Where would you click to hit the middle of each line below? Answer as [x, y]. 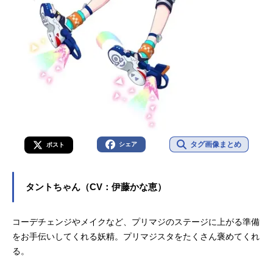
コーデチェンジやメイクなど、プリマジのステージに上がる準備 [136, 222]
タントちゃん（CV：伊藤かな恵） [96, 187]
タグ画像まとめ [216, 145]
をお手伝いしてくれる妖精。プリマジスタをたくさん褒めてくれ [136, 237]
